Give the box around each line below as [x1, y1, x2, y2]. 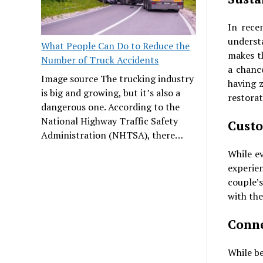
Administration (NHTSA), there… [41, 128, 184, 141]
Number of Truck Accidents [41, 53, 159, 66]
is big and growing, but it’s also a [41, 86, 181, 99]
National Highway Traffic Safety [41, 114, 178, 127]
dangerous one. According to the [41, 100, 180, 113]
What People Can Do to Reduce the [41, 39, 190, 52]
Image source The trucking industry [41, 72, 194, 85]
